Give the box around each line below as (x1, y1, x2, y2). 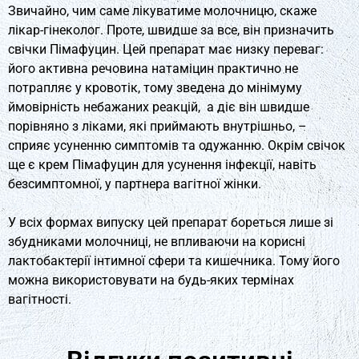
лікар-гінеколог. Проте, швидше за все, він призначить (8, 22, 334, 38)
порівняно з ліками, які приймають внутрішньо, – (8, 118, 307, 134)
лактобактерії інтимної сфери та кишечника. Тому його (8, 252, 340, 268)
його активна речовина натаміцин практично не (8, 60, 298, 76)
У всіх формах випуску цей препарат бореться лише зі (8, 214, 333, 230)
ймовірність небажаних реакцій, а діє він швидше (8, 99, 309, 115)
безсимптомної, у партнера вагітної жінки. (8, 175, 261, 192)
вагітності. (8, 291, 71, 307)
